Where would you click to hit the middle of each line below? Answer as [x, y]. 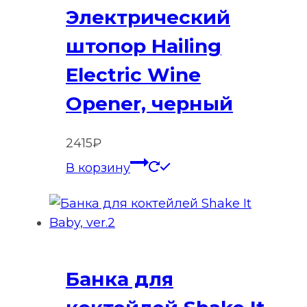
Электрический [148, 17]
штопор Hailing [144, 46]
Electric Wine [133, 74]
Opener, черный [149, 103]
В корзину [98, 168]
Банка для [120, 279]
